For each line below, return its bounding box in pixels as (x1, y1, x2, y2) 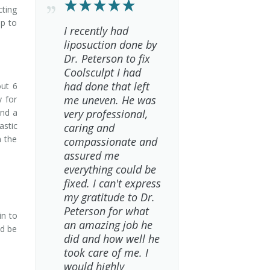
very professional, (63, 107, 148, 121)
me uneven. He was (63, 93, 156, 107)
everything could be (63, 162, 156, 177)
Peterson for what (63, 204, 149, 218)
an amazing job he (63, 218, 152, 232)
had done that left (63, 79, 149, 93)
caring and (63, 121, 115, 135)
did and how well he (63, 231, 160, 246)
